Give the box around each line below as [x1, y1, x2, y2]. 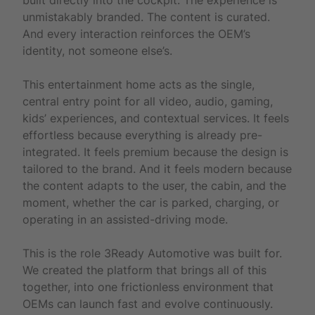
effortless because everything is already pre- [22, 127, 262, 142]
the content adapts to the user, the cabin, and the [22, 178, 286, 193]
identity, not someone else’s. [22, 43, 172, 58]
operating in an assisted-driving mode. [22, 212, 228, 226]
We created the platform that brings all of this [22, 262, 266, 277]
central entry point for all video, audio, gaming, [22, 94, 273, 108]
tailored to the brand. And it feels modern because [22, 161, 292, 176]
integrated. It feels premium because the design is [22, 144, 288, 159]
